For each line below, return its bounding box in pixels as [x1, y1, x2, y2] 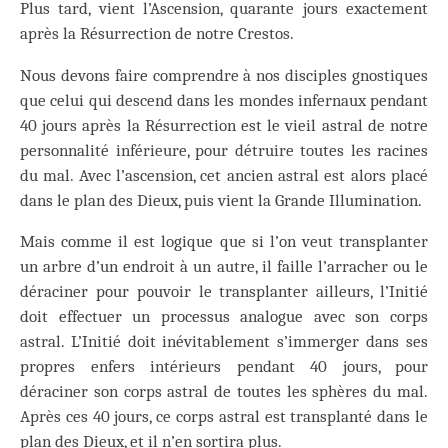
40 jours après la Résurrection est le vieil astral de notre [20, 115, 428, 135]
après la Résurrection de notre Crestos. [20, 23, 294, 43]
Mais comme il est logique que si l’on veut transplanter [20, 232, 428, 252]
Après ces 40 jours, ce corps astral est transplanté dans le [20, 407, 428, 427]
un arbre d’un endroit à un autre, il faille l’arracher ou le [20, 257, 428, 277]
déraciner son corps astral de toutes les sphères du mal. [20, 382, 428, 402]
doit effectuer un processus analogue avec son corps [20, 307, 428, 327]
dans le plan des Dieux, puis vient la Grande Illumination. [20, 190, 422, 210]
